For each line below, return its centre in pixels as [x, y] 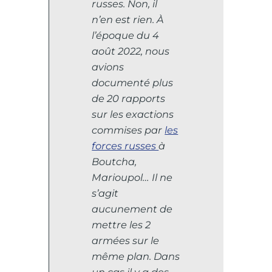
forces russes [125, 145]
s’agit [105, 193]
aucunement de [132, 209]
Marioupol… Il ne [132, 177]
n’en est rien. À [129, 19]
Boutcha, [114, 161]
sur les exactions [133, 114]
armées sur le [126, 240]
